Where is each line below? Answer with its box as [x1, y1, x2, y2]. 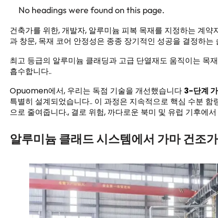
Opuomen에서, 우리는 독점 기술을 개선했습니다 [10, 85, 184, 96]
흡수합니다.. [10, 66, 52, 77]
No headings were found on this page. [18, 4, 164, 16]
